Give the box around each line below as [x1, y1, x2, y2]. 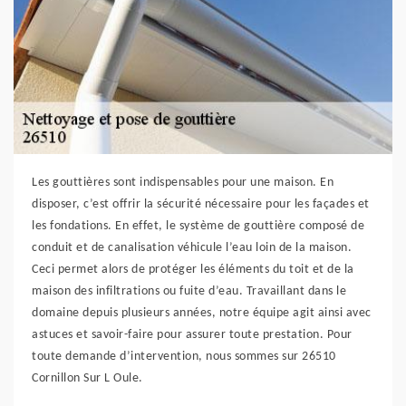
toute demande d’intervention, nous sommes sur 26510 [32, 350, 336, 364]
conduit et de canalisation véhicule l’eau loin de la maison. [32, 241, 352, 256]
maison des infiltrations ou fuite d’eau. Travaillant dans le [32, 285, 346, 299]
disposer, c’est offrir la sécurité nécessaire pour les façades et [32, 198, 370, 212]
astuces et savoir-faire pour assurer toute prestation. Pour [32, 328, 353, 343]
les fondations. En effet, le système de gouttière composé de [32, 219, 364, 234]
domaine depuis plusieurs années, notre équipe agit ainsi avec [32, 306, 372, 321]
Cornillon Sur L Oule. [32, 372, 143, 386]
